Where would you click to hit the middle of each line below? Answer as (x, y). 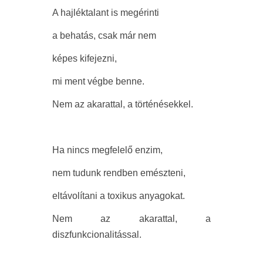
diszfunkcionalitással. (97, 235)
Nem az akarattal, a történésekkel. (123, 104)
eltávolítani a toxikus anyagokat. (119, 196)
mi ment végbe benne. (98, 82)
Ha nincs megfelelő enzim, (107, 150)
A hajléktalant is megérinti (106, 13)
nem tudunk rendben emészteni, (119, 173)
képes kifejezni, (85, 59)
